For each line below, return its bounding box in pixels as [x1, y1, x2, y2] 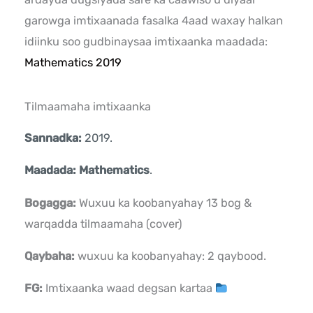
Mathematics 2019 [24, 56, 122, 70]
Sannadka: [24, 131, 85, 145]
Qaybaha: [24, 249, 78, 263]
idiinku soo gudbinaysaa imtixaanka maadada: [24, 35, 268, 49]
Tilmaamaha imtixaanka [24, 99, 152, 113]
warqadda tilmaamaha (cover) [24, 217, 183, 231]
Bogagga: [24, 196, 77, 210]
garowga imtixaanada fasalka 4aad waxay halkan [24, 14, 284, 28]
